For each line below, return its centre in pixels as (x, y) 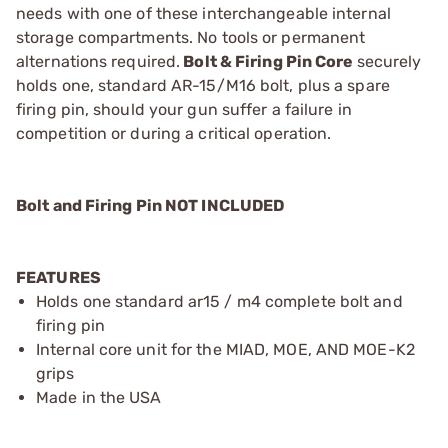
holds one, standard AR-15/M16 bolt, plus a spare (203, 85)
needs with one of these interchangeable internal (203, 13)
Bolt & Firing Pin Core (268, 61)
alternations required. (98, 61)
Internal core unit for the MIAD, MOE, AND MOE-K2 (225, 349)
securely (389, 61)
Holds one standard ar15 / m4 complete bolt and (219, 301)
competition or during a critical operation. (174, 133)
